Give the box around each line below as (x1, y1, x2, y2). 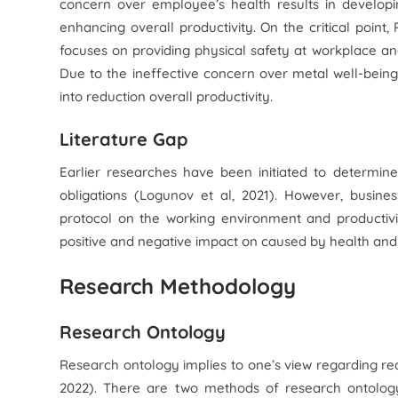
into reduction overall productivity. (60, 88, 274, 105)
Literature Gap (60, 128, 189, 150)
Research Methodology (60, 273, 297, 299)
